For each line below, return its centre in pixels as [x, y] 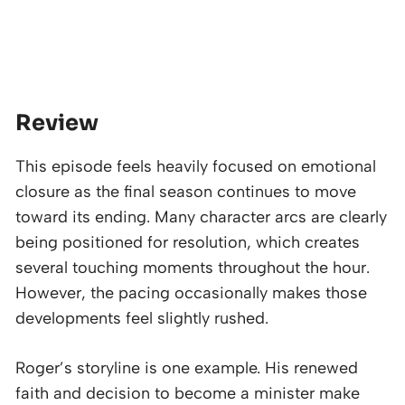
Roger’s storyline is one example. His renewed [187, 367]
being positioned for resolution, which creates [188, 242]
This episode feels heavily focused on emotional [196, 166]
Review [57, 122]
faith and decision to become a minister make [188, 393]
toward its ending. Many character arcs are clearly [201, 217]
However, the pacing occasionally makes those [191, 292]
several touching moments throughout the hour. [193, 267]
